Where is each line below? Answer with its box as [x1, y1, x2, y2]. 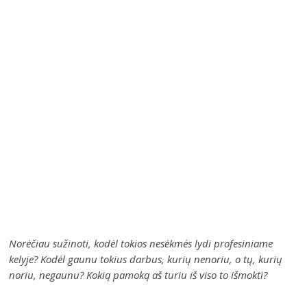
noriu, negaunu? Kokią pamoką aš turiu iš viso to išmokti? [9, 267, 268, 282]
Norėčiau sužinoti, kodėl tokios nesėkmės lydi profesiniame [9, 236, 273, 250]
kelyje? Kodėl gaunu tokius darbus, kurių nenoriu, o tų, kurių [9, 251, 283, 266]
